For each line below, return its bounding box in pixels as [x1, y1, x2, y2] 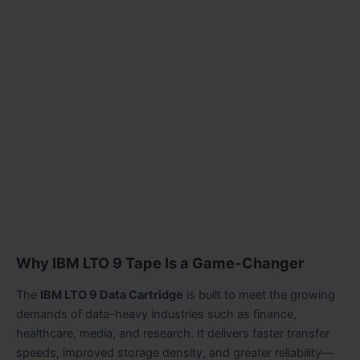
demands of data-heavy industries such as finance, [16, 306, 297, 321]
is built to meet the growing [183, 287, 335, 302]
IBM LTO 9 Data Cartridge [40, 287, 183, 302]
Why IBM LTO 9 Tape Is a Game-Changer [16, 254, 304, 272]
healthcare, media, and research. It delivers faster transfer [16, 325, 329, 341]
